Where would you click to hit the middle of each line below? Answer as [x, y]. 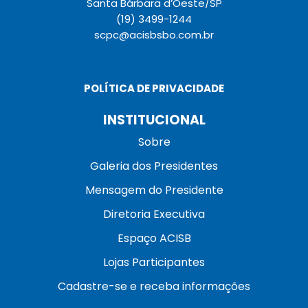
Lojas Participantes [154, 262]
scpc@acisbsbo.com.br [154, 34]
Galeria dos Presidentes [154, 166]
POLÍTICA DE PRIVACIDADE [154, 88]
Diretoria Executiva [154, 214]
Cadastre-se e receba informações [154, 286]
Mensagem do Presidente [154, 190]
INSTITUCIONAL [154, 120]
